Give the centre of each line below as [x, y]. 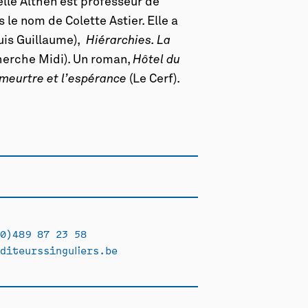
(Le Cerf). [154, 79]
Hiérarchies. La [129, 41]
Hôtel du [157, 60]
